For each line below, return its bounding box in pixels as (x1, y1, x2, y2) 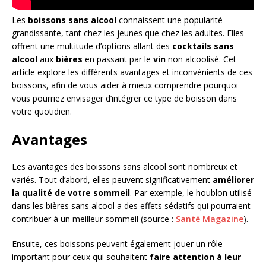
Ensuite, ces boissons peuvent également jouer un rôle (12, 237, 223, 249)
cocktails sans (172, 40, 234, 52)
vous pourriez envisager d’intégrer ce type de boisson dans (12, 92, 237, 104)
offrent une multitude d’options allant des (12, 40, 172, 52)
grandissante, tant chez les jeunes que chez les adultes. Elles (12, 27, 244, 39)
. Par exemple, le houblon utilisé (130, 186, 252, 198)
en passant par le (83, 53, 153, 65)
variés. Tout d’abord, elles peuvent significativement (12, 173, 213, 185)
